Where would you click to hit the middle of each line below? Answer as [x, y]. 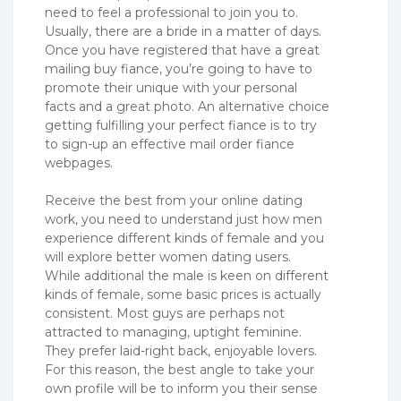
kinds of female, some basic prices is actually [183, 295]
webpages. [79, 163]
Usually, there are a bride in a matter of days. [183, 32]
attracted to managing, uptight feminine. [173, 333]
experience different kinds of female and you [184, 239]
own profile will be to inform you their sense [181, 389]
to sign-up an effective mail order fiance [170, 145]
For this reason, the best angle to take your [179, 370]
